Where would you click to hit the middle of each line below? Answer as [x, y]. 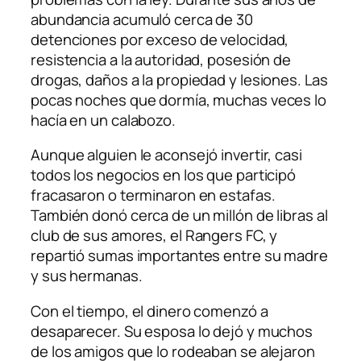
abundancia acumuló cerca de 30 [142, 19]
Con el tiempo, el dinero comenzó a [149, 311]
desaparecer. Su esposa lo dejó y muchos [172, 331]
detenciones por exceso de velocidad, [160, 39]
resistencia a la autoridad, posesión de [161, 59]
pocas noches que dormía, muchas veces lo [178, 100]
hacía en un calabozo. [103, 120]
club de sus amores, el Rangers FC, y [154, 236]
